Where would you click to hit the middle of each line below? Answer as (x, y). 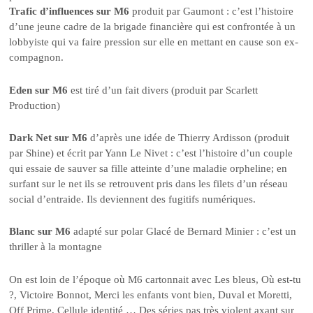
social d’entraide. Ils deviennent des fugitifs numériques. (133, 199)
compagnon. (37, 58)
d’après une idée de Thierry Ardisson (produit (190, 138)
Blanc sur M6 (40, 232)
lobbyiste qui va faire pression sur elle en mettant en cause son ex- (154, 42)
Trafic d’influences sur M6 (70, 12)
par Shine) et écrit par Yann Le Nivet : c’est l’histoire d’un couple (151, 153)
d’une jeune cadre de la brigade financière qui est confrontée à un (153, 27)
